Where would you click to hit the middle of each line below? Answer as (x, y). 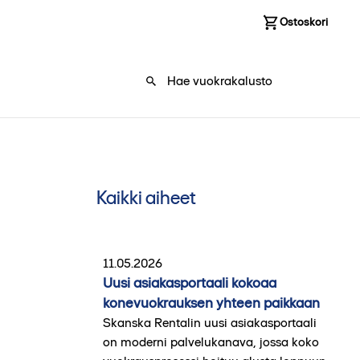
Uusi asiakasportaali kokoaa (189, 282)
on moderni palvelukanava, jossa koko (211, 342)
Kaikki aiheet (146, 197)
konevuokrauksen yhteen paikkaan (211, 303)
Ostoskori (303, 22)
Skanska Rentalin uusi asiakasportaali (209, 322)
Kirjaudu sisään (222, 22)
